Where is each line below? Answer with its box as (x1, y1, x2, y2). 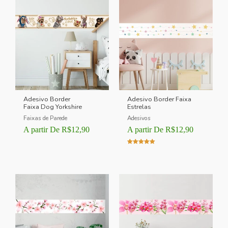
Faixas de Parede (23, 113, 68, 122)
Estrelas (127, 102, 152, 112)
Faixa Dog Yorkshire (23, 102, 82, 112)
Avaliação (127, 148, 151, 154)
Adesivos (127, 113, 151, 122)
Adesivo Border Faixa (127, 95, 192, 104)
